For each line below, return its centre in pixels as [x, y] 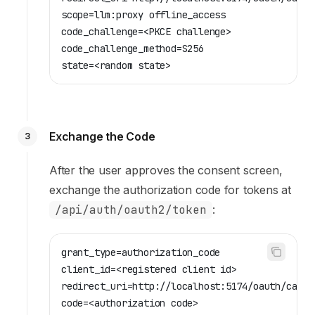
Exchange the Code [102, 136]
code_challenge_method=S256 [133, 48]
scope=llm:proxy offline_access [143, 14]
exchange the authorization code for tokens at [170, 189]
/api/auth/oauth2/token [131, 210]
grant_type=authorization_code [141, 252]
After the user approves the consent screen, [166, 170]
